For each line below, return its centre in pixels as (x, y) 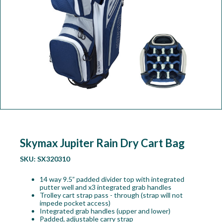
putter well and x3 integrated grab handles (105, 187)
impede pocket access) (75, 203)
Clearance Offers (34, 78)
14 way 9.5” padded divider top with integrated (112, 179)
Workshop (24, 12)
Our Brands (25, 56)
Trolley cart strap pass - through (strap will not (111, 195)
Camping (21, 34)
